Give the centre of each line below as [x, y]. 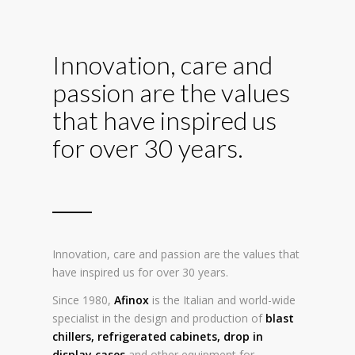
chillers [71, 336]
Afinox [131, 300]
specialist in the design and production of [158, 318]
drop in [243, 336]
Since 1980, [83, 300]
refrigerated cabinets [157, 336]
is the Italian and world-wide [222, 300]
